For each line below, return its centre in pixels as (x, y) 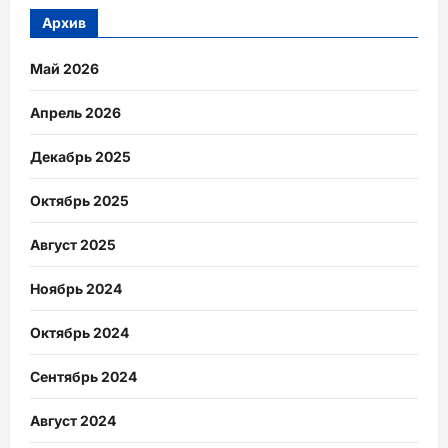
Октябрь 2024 (79, 333)
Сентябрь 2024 (83, 377)
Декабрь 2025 (80, 157)
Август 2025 (73, 245)
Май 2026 (64, 69)
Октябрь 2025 (79, 201)
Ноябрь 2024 (76, 289)
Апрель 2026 (75, 113)
